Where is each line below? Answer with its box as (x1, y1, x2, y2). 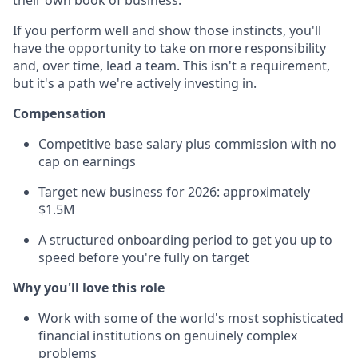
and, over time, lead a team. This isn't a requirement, (13, 57, 330, 75)
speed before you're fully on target (38, 249, 249, 267)
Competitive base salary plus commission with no (38, 135, 336, 153)
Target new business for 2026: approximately (38, 183, 310, 201)
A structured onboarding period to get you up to (38, 231, 332, 249)
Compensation (13, 105, 106, 123)
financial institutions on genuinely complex (38, 327, 297, 345)
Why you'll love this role (13, 279, 165, 297)
